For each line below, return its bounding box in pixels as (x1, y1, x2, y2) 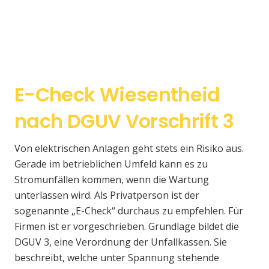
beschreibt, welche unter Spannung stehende (14, 251, 219, 265)
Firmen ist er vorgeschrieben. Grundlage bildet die (14, 220, 239, 234)
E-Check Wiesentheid (14, 80, 220, 108)
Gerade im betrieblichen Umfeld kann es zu (14, 157, 208, 171)
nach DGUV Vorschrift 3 (14, 107, 234, 134)
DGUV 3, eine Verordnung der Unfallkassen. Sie (14, 235, 227, 249)
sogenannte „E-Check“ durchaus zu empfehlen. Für (14, 204, 243, 218)
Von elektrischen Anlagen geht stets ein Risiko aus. (14, 142, 244, 156)
